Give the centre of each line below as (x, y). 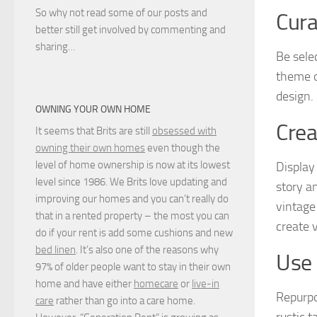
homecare (156, 283)
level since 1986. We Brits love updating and (131, 181)
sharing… (56, 46)
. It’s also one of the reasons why (147, 249)
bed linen (56, 249)
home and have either (85, 283)
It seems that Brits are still (94, 131)
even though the (183, 148)
